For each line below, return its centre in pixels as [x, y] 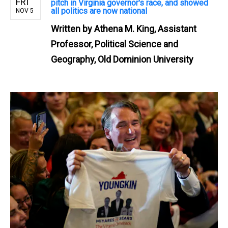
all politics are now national [99, 11]
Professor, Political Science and [115, 44]
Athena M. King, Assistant [145, 28]
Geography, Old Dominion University [122, 59]
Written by [73, 28]
